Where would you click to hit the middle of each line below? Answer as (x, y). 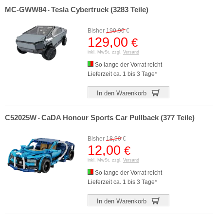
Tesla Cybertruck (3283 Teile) (100, 10)
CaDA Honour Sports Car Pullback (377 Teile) (118, 118)
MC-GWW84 (26, 10)
